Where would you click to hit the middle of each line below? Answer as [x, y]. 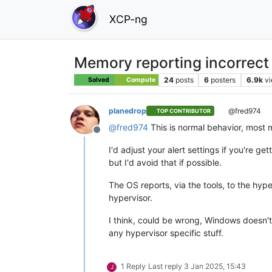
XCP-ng [128, 19]
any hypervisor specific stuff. [166, 233]
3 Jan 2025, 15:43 [215, 266]
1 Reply [133, 266]
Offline [111, 136]
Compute [140, 80]
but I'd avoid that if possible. [165, 162]
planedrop [127, 110]
